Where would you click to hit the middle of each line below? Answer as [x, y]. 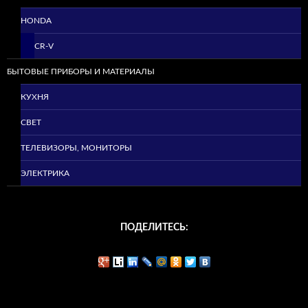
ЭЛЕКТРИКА [45, 174]
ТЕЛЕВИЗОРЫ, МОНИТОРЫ [76, 148]
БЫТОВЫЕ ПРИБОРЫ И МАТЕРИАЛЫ [81, 72]
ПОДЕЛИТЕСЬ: [154, 228]
